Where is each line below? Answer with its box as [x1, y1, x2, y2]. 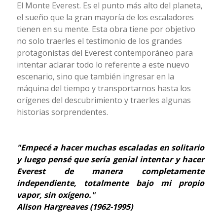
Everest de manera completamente [16, 165, 205, 177]
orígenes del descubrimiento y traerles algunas [16, 94, 191, 106]
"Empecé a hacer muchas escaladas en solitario [16, 142, 205, 153]
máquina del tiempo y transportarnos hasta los [16, 82, 191, 94]
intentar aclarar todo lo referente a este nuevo [16, 59, 189, 70]
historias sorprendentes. [16, 106, 108, 117]
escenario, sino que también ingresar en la [16, 71, 174, 82]
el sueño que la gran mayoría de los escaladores [16, 11, 194, 23]
